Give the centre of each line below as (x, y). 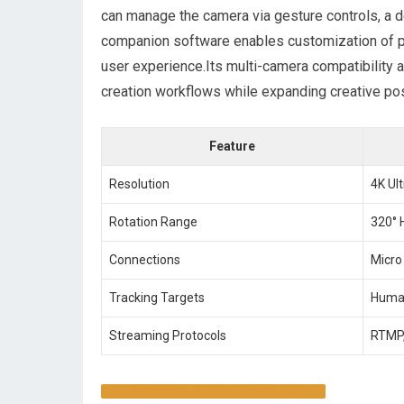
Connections (145, 260)
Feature (232, 146)
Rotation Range (153, 222)
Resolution (139, 184)
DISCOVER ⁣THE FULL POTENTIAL (213, 391)
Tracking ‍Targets (157, 298)
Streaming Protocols (168, 335)
